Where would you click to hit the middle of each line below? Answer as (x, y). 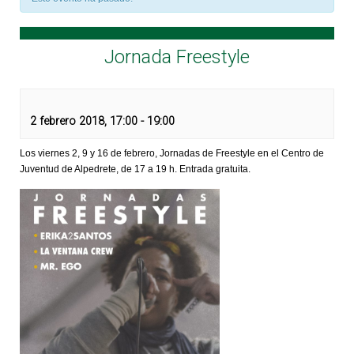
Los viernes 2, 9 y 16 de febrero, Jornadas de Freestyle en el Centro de (172, 153)
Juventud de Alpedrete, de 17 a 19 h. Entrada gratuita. (135, 169)
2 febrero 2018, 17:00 (84, 121)
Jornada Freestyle (177, 57)
